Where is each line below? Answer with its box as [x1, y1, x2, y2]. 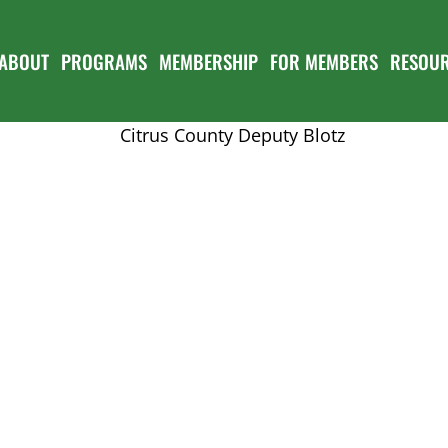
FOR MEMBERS [270, 46, 378, 75]
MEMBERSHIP [159, 46, 258, 75]
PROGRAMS [61, 46, 147, 75]
